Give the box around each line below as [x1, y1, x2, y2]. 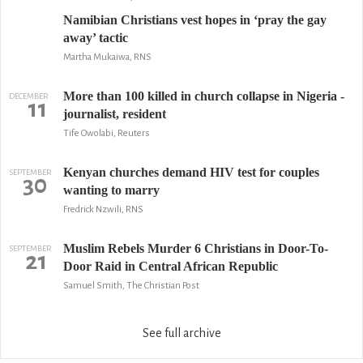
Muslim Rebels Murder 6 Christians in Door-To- [62, 241, 328, 255]
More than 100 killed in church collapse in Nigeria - [62, 89, 344, 103]
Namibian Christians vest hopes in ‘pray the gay [62, 13, 327, 27]
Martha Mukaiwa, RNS [62, 52, 152, 62]
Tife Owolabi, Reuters [62, 128, 150, 139]
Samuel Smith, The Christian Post [62, 280, 199, 291]
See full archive [142, 327, 221, 340]
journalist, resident [62, 107, 166, 121]
